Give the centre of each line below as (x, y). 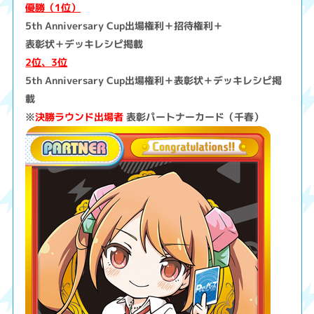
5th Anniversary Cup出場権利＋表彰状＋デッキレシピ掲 (154, 81)
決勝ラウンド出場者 (80, 117)
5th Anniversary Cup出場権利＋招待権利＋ (124, 26)
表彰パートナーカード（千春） (194, 117)
